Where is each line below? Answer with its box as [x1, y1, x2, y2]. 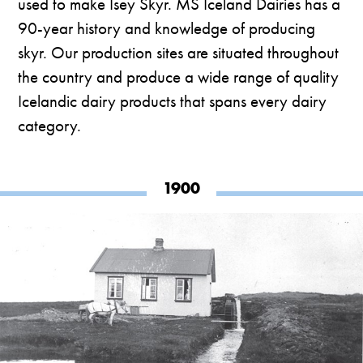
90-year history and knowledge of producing [18, 17, 316, 40]
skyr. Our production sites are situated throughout [18, 41, 340, 64]
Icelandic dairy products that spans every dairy [18, 90, 327, 113]
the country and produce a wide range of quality [18, 66, 340, 88]
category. [18, 114, 82, 137]
